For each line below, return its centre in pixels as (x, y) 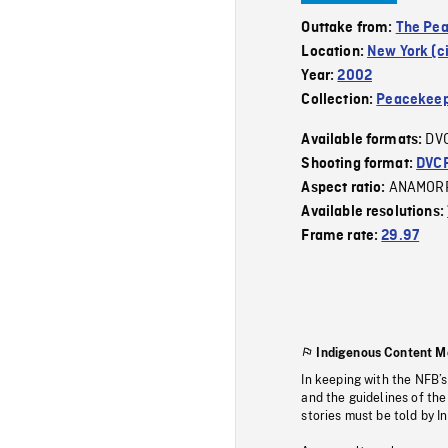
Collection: (339, 99)
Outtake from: (348, 27)
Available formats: (363, 139)
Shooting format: (359, 163)
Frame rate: (341, 235)
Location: (334, 51)
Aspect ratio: (345, 187)
